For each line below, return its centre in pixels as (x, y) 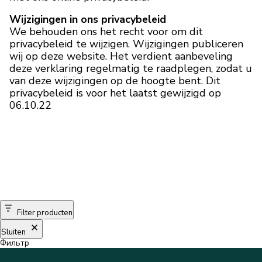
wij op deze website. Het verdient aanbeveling (121, 56)
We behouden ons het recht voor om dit (106, 32)
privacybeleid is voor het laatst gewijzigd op (115, 93)
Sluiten (13, 232)
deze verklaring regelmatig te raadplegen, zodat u (131, 69)
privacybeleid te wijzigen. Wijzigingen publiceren (126, 44)
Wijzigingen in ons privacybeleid (88, 20)
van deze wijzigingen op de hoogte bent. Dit (115, 81)
